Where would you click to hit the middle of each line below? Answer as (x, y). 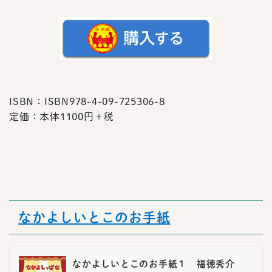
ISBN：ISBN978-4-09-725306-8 (87, 101)
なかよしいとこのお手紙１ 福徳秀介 (154, 264)
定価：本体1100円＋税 (62, 116)
